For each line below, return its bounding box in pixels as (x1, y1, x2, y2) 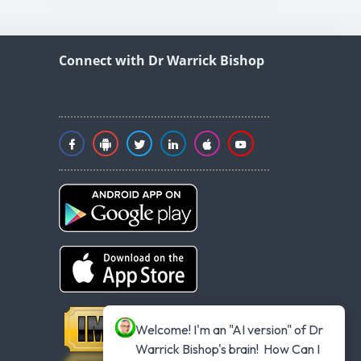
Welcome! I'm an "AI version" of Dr (135, 321, 323, 338)
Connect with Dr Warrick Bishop (59, 51, 264, 69)
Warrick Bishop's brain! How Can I (135, 340, 320, 357)
